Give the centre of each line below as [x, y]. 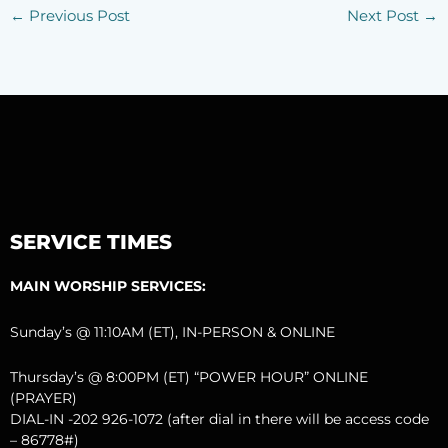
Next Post [385, 15]
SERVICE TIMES [91, 242]
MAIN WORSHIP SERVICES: [108, 286]
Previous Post [77, 15]
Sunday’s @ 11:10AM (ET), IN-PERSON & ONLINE [172, 331]
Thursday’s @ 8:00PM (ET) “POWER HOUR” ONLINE [189, 377]
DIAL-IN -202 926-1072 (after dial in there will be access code [219, 419]
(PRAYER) [43, 398]
